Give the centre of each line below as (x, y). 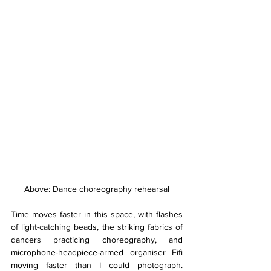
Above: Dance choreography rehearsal (97, 188)
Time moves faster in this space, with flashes (97, 214)
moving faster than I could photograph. (97, 265)
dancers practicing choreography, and (97, 239)
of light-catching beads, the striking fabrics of (97, 227)
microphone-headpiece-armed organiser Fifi (97, 252)
